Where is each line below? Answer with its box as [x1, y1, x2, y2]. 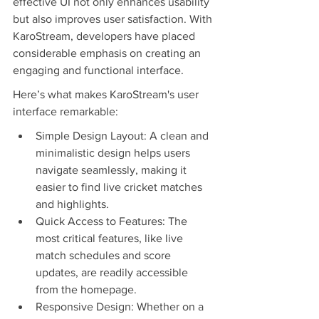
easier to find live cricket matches [36, 181, 205, 194]
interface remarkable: [13, 105, 118, 118]
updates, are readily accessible [36, 266, 191, 279]
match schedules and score [36, 249, 174, 262]
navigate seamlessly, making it [36, 164, 189, 177]
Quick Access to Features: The [36, 215, 190, 228]
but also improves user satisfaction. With [13, 13, 215, 26]
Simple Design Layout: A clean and [36, 130, 211, 142]
